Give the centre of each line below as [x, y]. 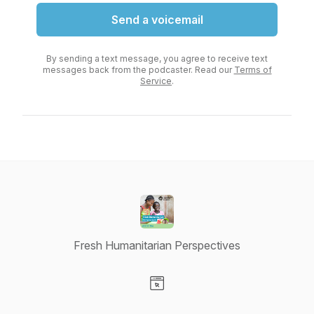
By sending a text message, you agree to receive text [157, 59]
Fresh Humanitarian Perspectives [157, 245]
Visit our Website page [212, 298]
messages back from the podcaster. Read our [138, 70]
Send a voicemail [157, 20]
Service [156, 81]
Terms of [253, 70]
